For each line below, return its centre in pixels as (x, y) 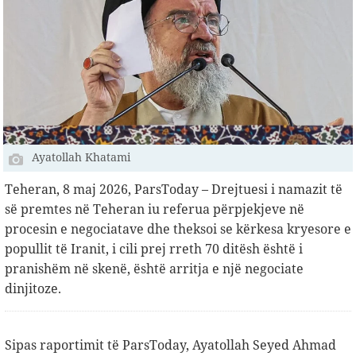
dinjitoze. (33, 289)
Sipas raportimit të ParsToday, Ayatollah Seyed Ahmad (170, 345)
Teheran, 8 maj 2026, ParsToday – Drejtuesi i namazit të (174, 190)
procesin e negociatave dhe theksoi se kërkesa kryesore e (178, 229)
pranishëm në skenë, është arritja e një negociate (154, 269)
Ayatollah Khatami (81, 157)
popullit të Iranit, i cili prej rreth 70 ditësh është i (154, 249)
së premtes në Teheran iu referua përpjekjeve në (155, 209)
